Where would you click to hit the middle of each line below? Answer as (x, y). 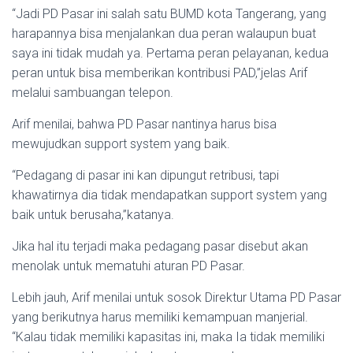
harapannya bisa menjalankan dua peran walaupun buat (164, 34)
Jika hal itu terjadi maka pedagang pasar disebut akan (160, 247)
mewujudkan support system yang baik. (121, 144)
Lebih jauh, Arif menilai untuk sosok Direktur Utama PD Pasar (176, 298)
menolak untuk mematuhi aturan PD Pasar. (128, 266)
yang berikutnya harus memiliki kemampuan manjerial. (160, 318)
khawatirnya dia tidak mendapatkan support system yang (169, 195)
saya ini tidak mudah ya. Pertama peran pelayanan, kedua (170, 54)
